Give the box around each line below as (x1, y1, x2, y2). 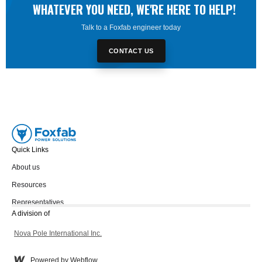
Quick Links (12, 146, 49, 154)
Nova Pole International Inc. (14, 229, 102, 238)
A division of (12, 209, 53, 218)
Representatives (12, 198, 64, 207)
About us (12, 163, 40, 172)
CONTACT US (108, 47, 154, 54)
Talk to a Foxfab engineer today (81, 23, 181, 32)
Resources (12, 181, 46, 189)
